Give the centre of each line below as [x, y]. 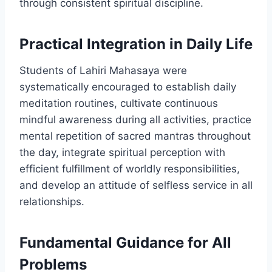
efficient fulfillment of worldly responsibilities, [130, 168]
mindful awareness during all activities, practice [135, 119]
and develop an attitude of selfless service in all [136, 185]
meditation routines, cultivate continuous [119, 103]
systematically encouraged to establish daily [128, 87]
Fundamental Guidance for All [125, 242]
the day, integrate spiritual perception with [122, 152]
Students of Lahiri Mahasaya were [103, 70]
